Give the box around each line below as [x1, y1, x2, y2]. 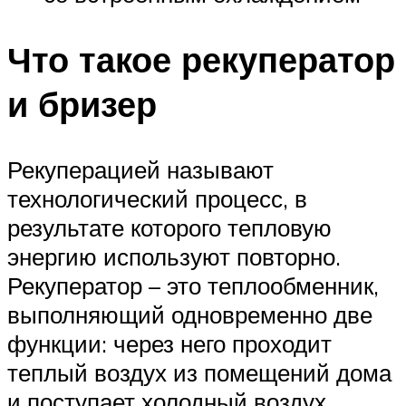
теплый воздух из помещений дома [7, 357, 391, 387]
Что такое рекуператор [7, 37, 395, 82]
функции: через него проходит [7, 328, 332, 358]
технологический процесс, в [7, 183, 307, 213]
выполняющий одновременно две [7, 299, 372, 329]
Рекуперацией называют [7, 154, 274, 184]
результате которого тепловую [7, 212, 332, 242]
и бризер [7, 82, 157, 127]
